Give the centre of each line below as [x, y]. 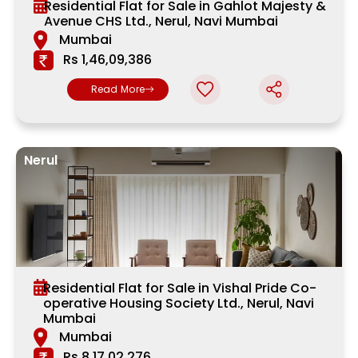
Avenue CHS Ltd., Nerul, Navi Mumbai [161, 22]
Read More [118, 89]
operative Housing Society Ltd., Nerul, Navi [178, 304]
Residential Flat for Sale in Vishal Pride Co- [179, 288]
